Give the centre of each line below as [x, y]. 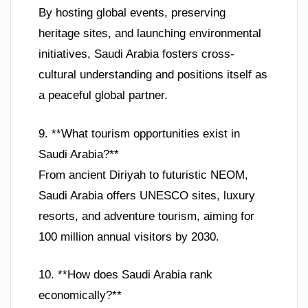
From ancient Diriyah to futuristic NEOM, [143, 175]
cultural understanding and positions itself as [153, 75]
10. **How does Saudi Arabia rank [125, 275]
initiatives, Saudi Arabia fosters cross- [136, 54]
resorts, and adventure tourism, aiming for [146, 216]
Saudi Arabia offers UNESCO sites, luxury [147, 195]
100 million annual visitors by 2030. [129, 236]
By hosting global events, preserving [132, 13]
